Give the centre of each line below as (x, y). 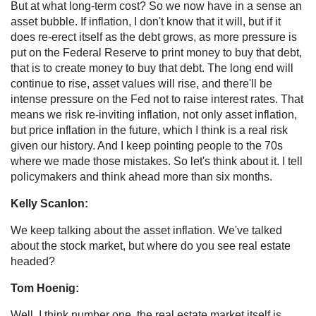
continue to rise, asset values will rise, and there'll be (141, 83)
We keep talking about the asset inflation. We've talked (146, 230)
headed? (33, 261)
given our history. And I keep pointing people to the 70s (147, 145)
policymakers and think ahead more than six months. (141, 176)
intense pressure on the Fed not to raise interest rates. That (157, 99)
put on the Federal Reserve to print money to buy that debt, (156, 52)
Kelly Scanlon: (49, 203)
